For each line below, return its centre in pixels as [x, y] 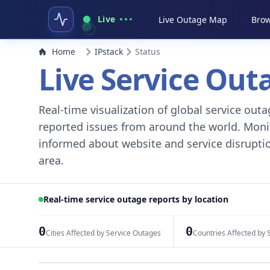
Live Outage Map [193, 20]
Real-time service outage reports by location [136, 199]
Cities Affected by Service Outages [103, 233]
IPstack [109, 52]
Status [148, 52]
